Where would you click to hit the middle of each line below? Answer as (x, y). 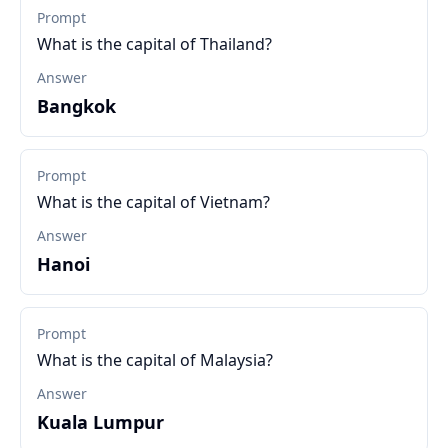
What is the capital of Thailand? (154, 44)
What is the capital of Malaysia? (155, 360)
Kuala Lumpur (100, 422)
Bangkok (76, 106)
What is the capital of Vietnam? (153, 202)
